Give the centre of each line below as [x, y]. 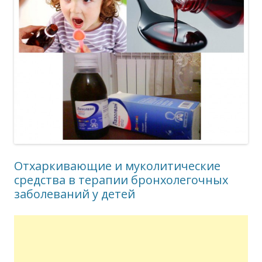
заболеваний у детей [75, 194]
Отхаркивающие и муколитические [117, 166]
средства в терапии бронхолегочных [121, 180]
